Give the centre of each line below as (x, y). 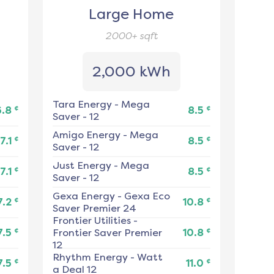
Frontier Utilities (91, 221)
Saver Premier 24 (94, 209)
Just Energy (82, 166)
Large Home (131, 14)
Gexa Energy (83, 196)
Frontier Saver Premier (107, 233)
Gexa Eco (147, 196)
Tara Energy (82, 105)
